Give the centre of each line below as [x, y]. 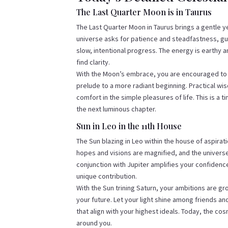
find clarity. [93, 62]
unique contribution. [107, 176]
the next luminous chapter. [117, 109]
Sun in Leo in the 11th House [129, 126]
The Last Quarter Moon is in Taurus [144, 12]
